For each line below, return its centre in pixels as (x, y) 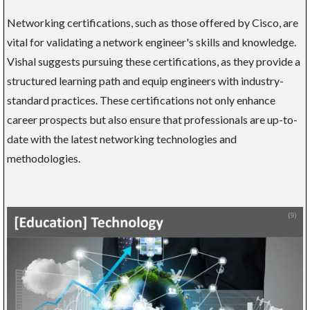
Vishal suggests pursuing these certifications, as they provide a (154, 61)
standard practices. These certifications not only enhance (141, 100)
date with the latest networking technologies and (122, 138)
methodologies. (44, 158)
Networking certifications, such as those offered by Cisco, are (153, 22)
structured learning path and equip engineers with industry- (145, 80)
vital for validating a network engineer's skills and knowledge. (152, 42)
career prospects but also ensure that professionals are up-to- (152, 119)
